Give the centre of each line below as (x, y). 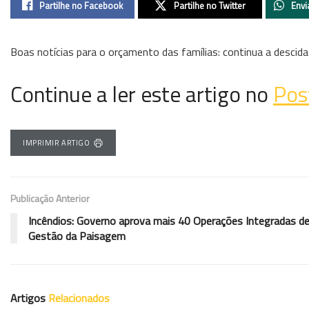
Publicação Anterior (50, 198)
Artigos (29, 298)
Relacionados (79, 298)
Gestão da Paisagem (77, 236)
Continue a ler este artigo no (142, 94)
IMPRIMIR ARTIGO (57, 143)
